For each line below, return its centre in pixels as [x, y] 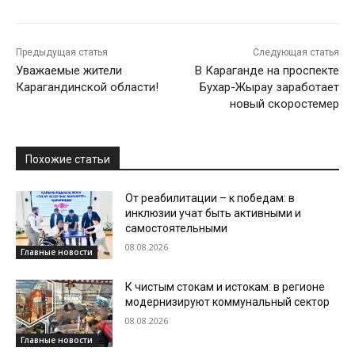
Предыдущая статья [62, 53]
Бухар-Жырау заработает [269, 88]
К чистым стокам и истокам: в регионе [225, 286]
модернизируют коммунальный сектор [228, 302]
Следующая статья [296, 53]
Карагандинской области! [87, 88]
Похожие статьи [68, 160]
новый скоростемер [284, 104]
